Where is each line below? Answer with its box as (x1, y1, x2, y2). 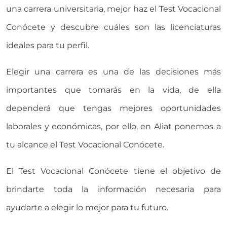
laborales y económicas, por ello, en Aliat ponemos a (6, 121, 221, 131)
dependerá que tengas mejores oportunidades (6, 103, 221, 113)
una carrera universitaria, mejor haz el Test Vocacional (6, 4, 221, 14)
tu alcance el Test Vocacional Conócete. (6, 139, 164, 149)
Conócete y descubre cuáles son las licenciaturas (6, 22, 221, 32)
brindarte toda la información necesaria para (6, 184, 221, 194)
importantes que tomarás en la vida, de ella (6, 85, 221, 95)
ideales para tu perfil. (6, 40, 89, 50)
